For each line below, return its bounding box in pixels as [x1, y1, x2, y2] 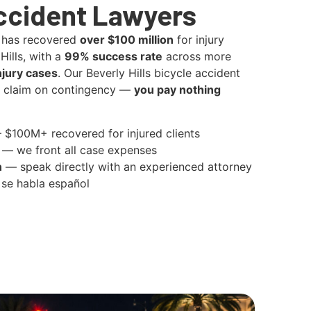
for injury [174, 33, 224, 47]
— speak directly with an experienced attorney [2, 159, 252, 174]
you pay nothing [134, 83, 221, 97]
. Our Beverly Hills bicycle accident [58, 66, 240, 81]
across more [162, 49, 231, 64]
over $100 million [80, 33, 174, 47]
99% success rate [65, 49, 162, 64]
